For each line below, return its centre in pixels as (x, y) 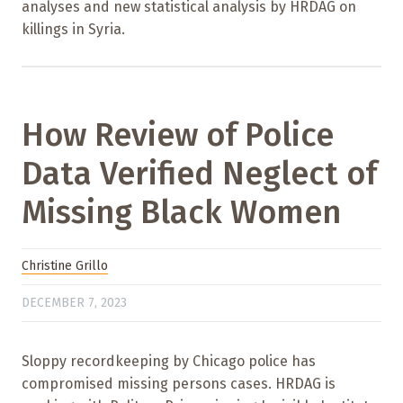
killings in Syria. (73, 29)
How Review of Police (178, 134)
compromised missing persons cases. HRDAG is (179, 384)
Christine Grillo (65, 266)
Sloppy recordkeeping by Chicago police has (169, 362)
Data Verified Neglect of (199, 173)
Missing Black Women (181, 212)
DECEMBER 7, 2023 (74, 302)
